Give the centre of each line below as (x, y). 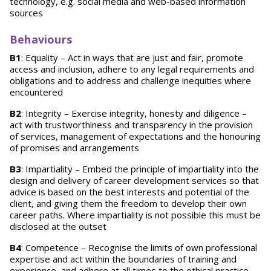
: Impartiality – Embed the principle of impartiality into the (140, 169)
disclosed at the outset (58, 226)
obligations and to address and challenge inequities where (130, 80)
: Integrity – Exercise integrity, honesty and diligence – (134, 113)
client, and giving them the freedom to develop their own (128, 203)
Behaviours (41, 39)
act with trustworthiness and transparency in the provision (131, 125)
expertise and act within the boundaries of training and (123, 259)
